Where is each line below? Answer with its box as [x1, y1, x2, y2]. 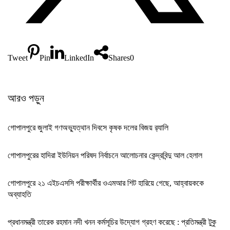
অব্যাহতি [8, 190, 31, 199]
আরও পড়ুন [8, 92, 44, 104]
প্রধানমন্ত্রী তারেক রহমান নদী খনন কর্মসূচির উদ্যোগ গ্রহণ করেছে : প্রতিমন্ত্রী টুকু [8, 218, 216, 226]
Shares [108, 53, 130, 62]
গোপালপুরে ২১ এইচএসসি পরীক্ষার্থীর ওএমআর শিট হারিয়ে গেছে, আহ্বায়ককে [8, 179, 204, 187]
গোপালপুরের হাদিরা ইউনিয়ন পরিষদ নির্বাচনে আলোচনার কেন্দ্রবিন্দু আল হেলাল [8, 151, 202, 160]
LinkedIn [64, 53, 94, 62]
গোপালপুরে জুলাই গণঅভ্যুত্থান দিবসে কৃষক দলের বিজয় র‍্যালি [8, 123, 168, 132]
